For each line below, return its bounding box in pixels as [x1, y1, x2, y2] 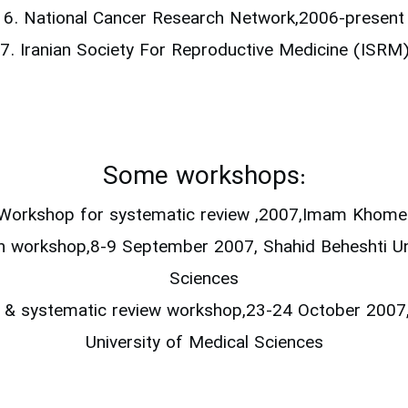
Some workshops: [102, 158, 306, 198]
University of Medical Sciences [85, 331, 323, 358]
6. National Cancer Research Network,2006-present [4, 6, 404, 34]
